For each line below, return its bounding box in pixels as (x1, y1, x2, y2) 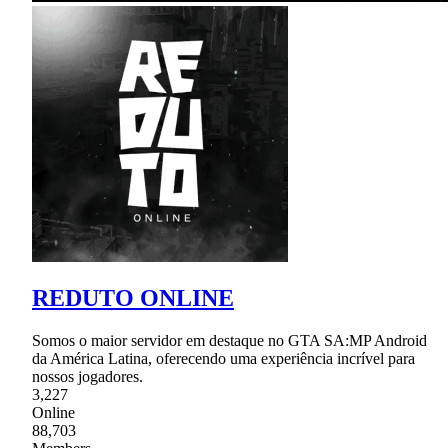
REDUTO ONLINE (32, 285, 234, 312)
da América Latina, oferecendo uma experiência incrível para (32, 350, 415, 368)
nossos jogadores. (32, 368, 143, 386)
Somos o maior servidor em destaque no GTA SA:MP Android (32, 332, 427, 350)
